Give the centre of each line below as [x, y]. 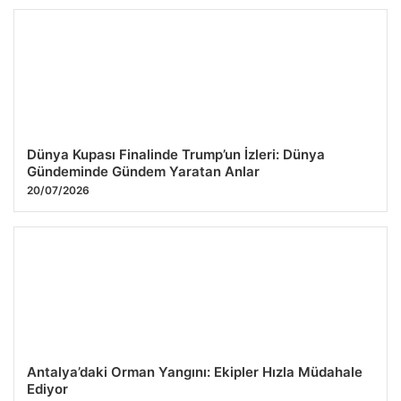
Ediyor [47, 389]
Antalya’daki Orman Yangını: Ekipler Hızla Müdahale [195, 372]
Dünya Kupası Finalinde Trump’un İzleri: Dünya [176, 155]
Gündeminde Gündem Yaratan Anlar [143, 172]
